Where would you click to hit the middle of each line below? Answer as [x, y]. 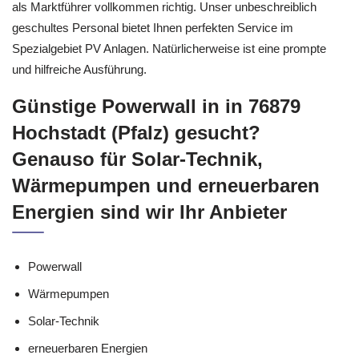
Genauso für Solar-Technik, [137, 159]
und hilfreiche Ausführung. [79, 69]
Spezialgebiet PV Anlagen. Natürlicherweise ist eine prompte [169, 48]
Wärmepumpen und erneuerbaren [166, 186]
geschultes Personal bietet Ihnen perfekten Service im [153, 27]
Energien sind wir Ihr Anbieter [149, 212]
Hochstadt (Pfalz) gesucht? [136, 133]
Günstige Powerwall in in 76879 [156, 106]
